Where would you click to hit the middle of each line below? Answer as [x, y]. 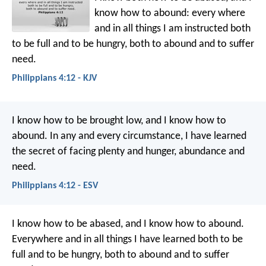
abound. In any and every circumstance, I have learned [129, 136]
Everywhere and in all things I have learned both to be [127, 239]
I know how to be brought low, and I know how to [119, 121]
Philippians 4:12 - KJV [54, 79]
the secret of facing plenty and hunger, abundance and [128, 151]
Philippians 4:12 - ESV [55, 186]
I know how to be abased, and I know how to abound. [128, 224]
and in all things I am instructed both [173, 29]
